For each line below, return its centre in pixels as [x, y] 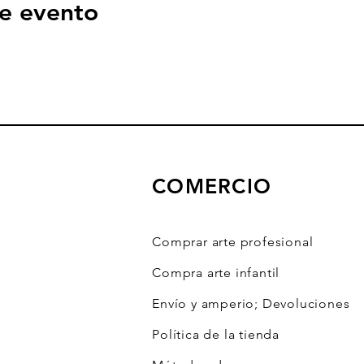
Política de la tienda [218, 335]
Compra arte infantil [216, 273]
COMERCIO [212, 186]
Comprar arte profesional [233, 242]
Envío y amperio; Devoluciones [253, 304]
